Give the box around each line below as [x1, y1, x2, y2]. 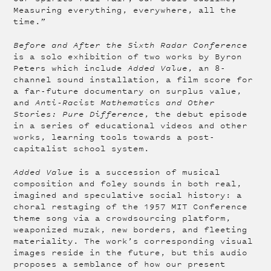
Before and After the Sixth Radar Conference [13, 40, 248, 51]
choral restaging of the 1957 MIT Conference [13, 201, 248, 212]
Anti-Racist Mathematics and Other [35, 97, 215, 108]
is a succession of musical [73, 167, 221, 178]
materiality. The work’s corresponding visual [13, 236, 253, 247]
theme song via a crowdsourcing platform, [13, 213, 232, 224]
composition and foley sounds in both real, [13, 178, 243, 189]
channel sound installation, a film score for [13, 74, 253, 85]
